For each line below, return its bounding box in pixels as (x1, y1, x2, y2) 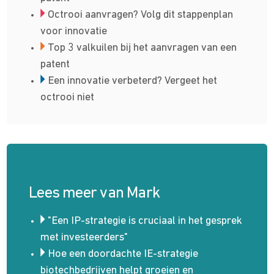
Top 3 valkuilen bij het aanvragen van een (48, 42, 237, 54)
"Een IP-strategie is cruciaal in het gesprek (48, 215, 243, 227)
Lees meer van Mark (29, 185, 160, 202)
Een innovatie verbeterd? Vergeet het (48, 75, 218, 87)
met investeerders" (40, 231, 128, 243)
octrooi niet (40, 91, 95, 103)
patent (40, 58, 70, 70)
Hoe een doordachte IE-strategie (48, 248, 199, 260)
